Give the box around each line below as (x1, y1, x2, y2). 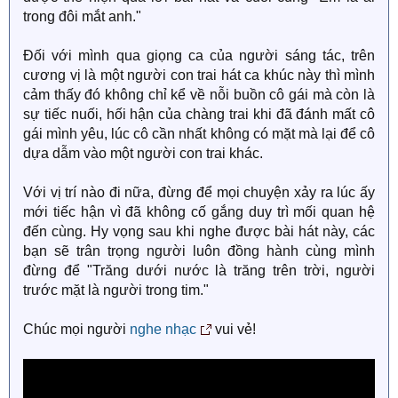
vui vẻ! (211, 322, 256, 337)
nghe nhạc (130, 322, 196, 337)
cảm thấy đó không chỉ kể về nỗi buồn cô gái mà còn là (23, 87, 375, 102)
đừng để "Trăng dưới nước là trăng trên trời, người (23, 263, 375, 278)
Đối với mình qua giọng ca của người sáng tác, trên (23, 48, 375, 63)
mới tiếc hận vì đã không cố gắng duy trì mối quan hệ (23, 204, 375, 219)
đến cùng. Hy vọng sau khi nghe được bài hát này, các (23, 224, 375, 239)
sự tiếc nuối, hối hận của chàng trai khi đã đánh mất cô (23, 107, 375, 122)
